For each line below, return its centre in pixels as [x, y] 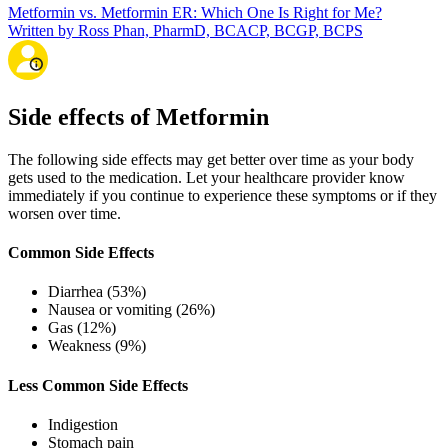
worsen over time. [64, 213]
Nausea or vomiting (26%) [131, 310]
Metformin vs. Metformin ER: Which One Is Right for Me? [195, 13]
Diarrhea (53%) [97, 292]
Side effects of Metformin [138, 116]
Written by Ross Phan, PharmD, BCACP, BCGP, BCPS [185, 31]
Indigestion [83, 424]
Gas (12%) [82, 328]
